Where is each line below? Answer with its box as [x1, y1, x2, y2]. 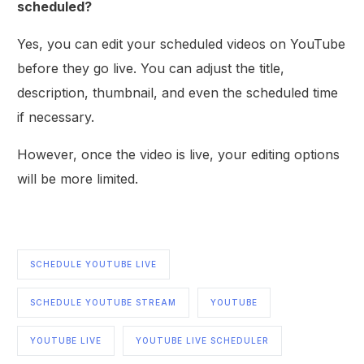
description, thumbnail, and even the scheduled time [17, 84, 339, 101]
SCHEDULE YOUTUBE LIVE [30, 258, 158, 269]
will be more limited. [17, 170, 139, 187]
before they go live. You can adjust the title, [17, 59, 285, 76]
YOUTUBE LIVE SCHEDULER [136, 335, 270, 345]
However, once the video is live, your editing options [17, 145, 340, 162]
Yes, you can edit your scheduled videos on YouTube [17, 35, 346, 52]
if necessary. [17, 108, 95, 125]
